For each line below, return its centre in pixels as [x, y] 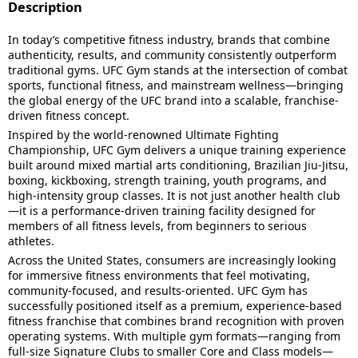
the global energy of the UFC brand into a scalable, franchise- [173, 100]
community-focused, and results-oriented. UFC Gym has [158, 290]
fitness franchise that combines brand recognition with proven [176, 321]
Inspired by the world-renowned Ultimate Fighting [143, 135]
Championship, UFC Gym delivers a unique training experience [177, 150]
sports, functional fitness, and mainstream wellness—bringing [176, 85]
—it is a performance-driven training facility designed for [162, 211]
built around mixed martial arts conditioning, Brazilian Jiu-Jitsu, [178, 165]
